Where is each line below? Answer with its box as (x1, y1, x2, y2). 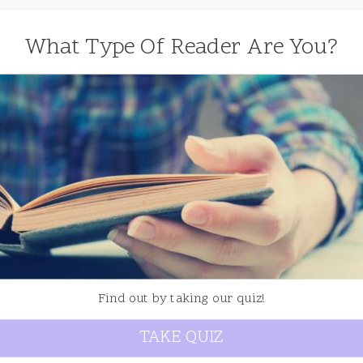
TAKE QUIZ (139, 327, 224, 350)
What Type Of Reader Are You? (24, 32, 339, 64)
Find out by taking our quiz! (98, 290, 265, 309)
